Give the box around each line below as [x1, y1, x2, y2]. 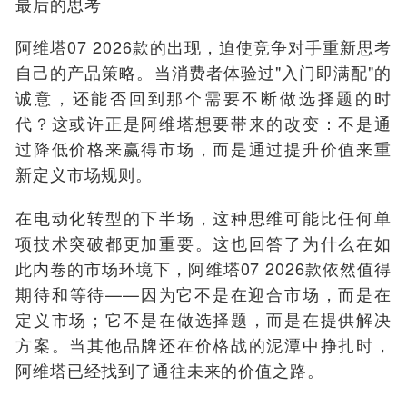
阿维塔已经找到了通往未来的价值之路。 [15, 357, 324, 382]
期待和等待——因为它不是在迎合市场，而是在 [15, 281, 392, 305]
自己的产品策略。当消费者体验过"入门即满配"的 [15, 60, 392, 84]
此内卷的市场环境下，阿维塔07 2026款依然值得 [15, 255, 392, 280]
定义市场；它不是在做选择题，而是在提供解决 [15, 306, 392, 331]
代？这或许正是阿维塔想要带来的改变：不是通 [15, 111, 392, 135]
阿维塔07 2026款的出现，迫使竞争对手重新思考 [15, 35, 392, 59]
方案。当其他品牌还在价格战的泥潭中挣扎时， [15, 332, 392, 356]
